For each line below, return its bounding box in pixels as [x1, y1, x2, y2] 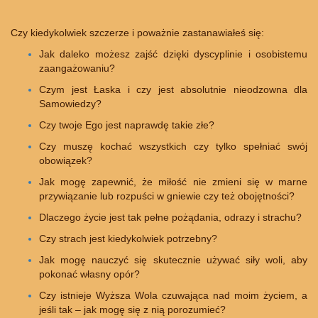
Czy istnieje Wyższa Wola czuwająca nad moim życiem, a [39, 290, 307, 302]
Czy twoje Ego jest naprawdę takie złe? [39, 119, 214, 131]
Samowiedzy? [39, 98, 102, 110]
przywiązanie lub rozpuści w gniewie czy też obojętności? [39, 190, 295, 202]
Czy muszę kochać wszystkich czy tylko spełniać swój [39, 141, 307, 153]
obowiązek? [39, 155, 92, 167]
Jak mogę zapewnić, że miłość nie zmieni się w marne [39, 176, 307, 188]
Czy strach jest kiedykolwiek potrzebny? [39, 233, 217, 245]
